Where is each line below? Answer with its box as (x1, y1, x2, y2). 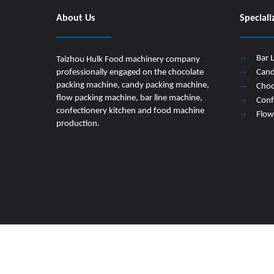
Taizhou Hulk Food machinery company (56, 55, 200, 64)
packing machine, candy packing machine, (56, 81, 209, 90)
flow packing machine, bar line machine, (56, 94, 202, 103)
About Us (56, 13, 95, 23)
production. (56, 119, 100, 128)
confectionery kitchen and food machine (56, 106, 204, 116)
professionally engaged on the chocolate (56, 68, 204, 77)
